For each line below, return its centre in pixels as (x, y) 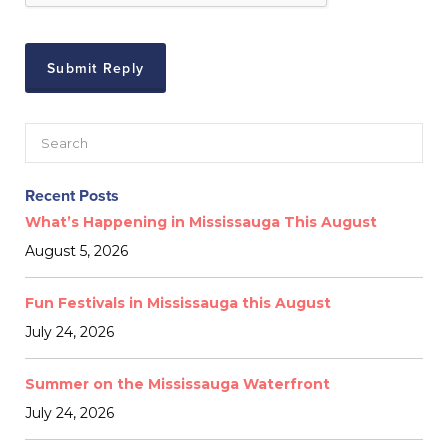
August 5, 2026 (76, 250)
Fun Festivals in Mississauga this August (178, 302)
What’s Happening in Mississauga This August (201, 221)
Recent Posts (72, 195)
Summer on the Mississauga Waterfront (177, 383)
